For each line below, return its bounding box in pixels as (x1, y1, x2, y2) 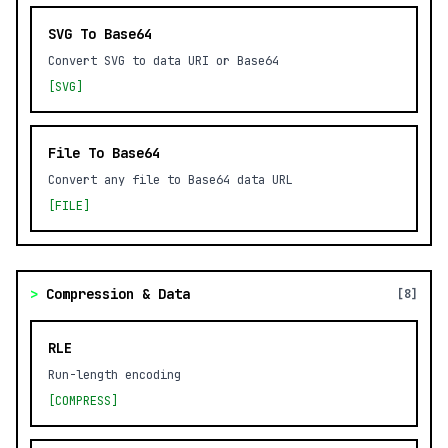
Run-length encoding (48, 367, 181, 383)
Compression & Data (46, 285, 190, 303)
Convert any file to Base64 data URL (48, 172, 293, 188)
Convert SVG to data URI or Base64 (48, 53, 279, 69)
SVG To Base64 (48, 25, 152, 43)
